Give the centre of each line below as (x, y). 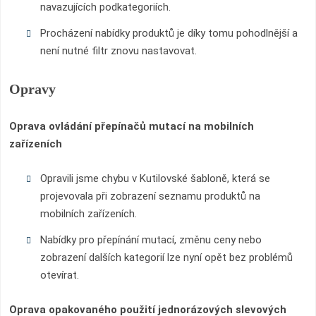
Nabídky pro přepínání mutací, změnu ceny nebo (151, 240)
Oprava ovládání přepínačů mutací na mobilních (132, 126)
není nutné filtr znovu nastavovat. (118, 51)
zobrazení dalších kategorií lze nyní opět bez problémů (166, 257)
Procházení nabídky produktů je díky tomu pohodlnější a (169, 33)
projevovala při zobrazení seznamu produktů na (150, 196)
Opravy (32, 89)
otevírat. (59, 275)
